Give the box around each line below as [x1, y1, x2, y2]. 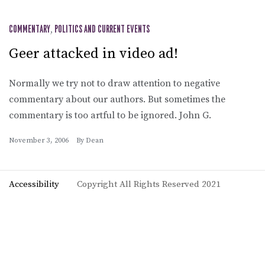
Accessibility [9, 178, 59, 190]
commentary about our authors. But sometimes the [9, 93, 225, 105]
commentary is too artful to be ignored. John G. [9, 109, 211, 121]
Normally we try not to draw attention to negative [9, 77, 220, 89]
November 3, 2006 [9, 135, 69, 145]
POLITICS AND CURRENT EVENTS [54, 24, 150, 34]
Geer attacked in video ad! [9, 44, 178, 63]
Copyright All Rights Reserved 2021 [77, 178, 221, 190]
